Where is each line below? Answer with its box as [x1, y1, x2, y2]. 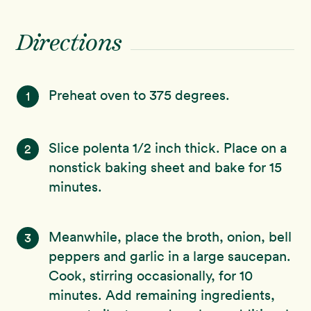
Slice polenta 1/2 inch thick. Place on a [49, 140, 287, 156]
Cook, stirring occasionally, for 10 [49, 267, 253, 284]
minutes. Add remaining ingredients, [49, 287, 275, 303]
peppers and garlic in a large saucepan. [49, 248, 291, 264]
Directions [17, 28, 122, 60]
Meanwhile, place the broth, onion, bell [49, 228, 292, 245]
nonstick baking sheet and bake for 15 [49, 159, 282, 176]
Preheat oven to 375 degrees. [49, 87, 230, 103]
